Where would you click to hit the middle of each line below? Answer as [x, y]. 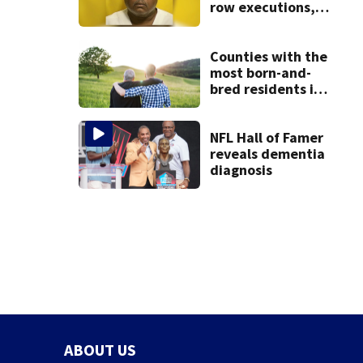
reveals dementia [267, 154]
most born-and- [260, 72]
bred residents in [265, 88]
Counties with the [268, 56]
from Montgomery [268, 23]
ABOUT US [100, 350]
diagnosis [241, 170]
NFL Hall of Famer [266, 138]
